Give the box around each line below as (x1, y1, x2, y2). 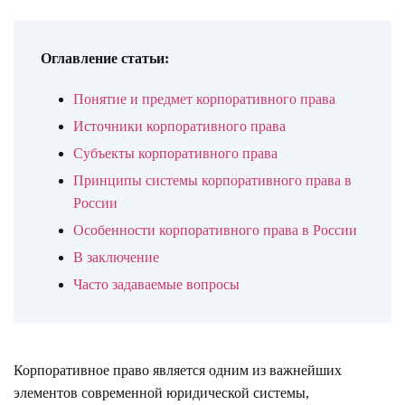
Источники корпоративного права (73, 118, 286, 134)
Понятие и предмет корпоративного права (73, 91, 335, 107)
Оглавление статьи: (41, 51, 169, 66)
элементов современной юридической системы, (14, 385, 309, 400)
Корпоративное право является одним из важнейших (14, 363, 342, 378)
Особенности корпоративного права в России (73, 222, 357, 238)
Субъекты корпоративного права (73, 146, 278, 161)
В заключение (73, 250, 159, 265)
